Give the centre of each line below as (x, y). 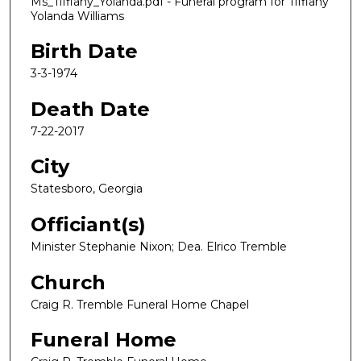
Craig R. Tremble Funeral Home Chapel (140, 304)
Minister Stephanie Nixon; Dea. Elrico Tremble (159, 247)
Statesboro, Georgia (87, 189)
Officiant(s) (88, 225)
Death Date (90, 109)
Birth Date (84, 52)
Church (68, 282)
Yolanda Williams (77, 16)
